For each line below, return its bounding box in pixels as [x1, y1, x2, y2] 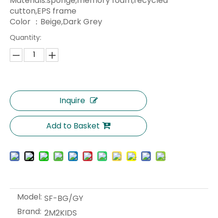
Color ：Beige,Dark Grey [10, 16, 102, 28]
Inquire [59, 95, 85, 107]
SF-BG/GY [44, 193, 83, 204]
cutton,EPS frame [10, 5, 76, 17]
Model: [17, 191, 42, 203]
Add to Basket [46, 120, 100, 132]
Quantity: [10, 33, 41, 43]
